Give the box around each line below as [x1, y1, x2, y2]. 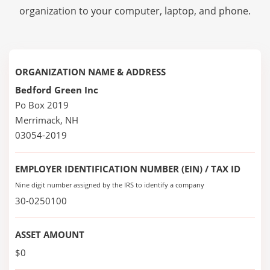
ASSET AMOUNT [15, 228, 84, 240]
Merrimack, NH [15, 114, 78, 126]
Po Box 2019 [15, 99, 69, 111]
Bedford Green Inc [15, 84, 98, 96]
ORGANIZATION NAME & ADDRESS [15, 66, 166, 78]
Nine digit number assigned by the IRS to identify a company [15, 180, 204, 189]
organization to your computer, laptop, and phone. [19, 4, 251, 17]
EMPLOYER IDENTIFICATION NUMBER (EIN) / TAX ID [15, 163, 240, 175]
